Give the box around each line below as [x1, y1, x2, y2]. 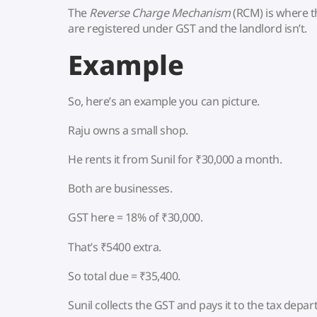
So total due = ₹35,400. [68, 267, 180, 284]
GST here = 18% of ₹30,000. [68, 209, 203, 226]
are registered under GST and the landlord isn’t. [68, 21, 307, 37]
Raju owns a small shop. [68, 122, 188, 138]
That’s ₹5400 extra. [68, 238, 161, 255]
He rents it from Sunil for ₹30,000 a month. [68, 151, 282, 167]
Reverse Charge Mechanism [89, 5, 231, 21]
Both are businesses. [68, 180, 173, 197]
